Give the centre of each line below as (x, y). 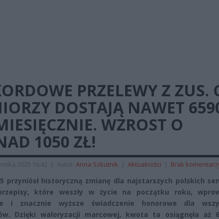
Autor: (66, 164)
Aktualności (144, 164)
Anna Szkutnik (97, 164)
